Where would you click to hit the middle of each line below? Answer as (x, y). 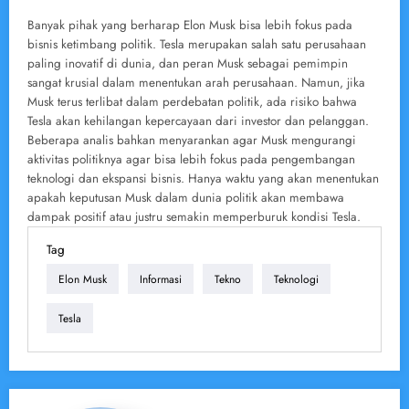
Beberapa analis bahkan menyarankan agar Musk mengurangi (192, 141)
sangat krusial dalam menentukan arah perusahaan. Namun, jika (196, 83)
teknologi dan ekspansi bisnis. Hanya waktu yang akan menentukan (203, 179)
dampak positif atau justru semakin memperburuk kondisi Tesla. (194, 217)
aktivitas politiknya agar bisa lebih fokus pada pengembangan (191, 160)
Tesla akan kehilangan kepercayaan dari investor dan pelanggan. (198, 121)
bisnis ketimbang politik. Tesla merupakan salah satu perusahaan (197, 45)
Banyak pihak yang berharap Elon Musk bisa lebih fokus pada (190, 26)
